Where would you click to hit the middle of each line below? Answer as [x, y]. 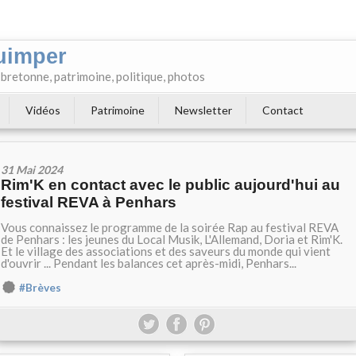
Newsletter [203, 110]
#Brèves [40, 288]
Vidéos [43, 110]
